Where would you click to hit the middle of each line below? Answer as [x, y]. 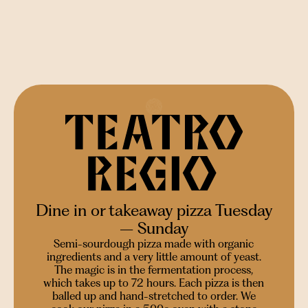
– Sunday [154, 228]
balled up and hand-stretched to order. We [154, 296]
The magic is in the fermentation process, [154, 270]
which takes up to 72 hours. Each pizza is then [154, 283]
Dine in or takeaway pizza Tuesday [154, 210]
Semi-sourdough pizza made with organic [154, 244]
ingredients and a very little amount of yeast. [154, 257]
